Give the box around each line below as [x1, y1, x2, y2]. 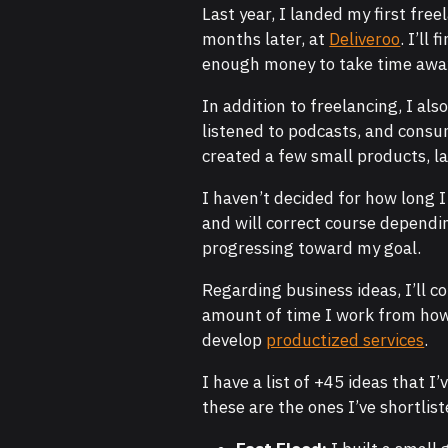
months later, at [202, 28, 330, 51]
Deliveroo [329, 28, 401, 51]
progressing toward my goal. [202, 237, 422, 260]
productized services [266, 329, 425, 352]
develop [202, 329, 267, 352]
